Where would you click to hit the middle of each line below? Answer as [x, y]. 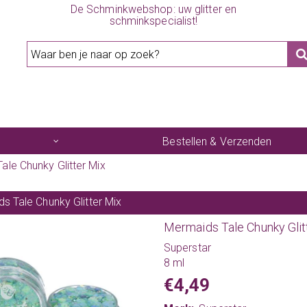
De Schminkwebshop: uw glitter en [153, 9]
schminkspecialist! [153, 21]
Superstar [187, 247]
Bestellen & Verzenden [217, 141]
